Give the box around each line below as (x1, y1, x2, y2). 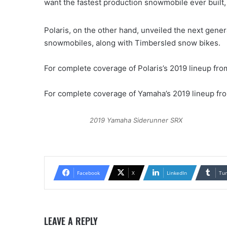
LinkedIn (167, 169, 187, 176)
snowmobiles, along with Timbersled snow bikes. (44, 37, 222, 48)
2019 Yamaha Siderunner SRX (90, 116, 182, 124)
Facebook (77, 169, 100, 176)
